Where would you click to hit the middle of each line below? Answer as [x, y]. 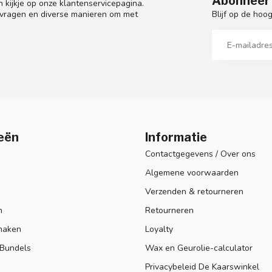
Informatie [176, 138]
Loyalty [159, 229]
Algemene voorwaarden [192, 173]
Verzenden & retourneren [194, 192]
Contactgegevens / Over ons [200, 154]
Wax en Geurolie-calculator [199, 248]
